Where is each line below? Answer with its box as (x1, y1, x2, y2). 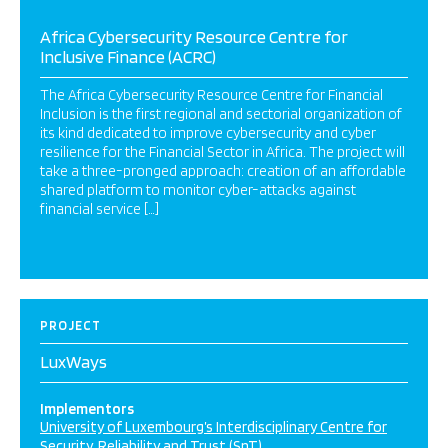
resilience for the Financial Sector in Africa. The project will (40, 143, 405, 161)
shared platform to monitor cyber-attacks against (40, 181, 356, 199)
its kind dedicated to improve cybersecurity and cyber (40, 124, 376, 142)
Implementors (40, 400, 134, 418)
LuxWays (40, 351, 107, 372)
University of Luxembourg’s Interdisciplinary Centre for (40, 418, 387, 436)
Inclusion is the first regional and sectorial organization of (40, 105, 402, 123)
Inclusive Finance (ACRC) (40, 46, 216, 67)
